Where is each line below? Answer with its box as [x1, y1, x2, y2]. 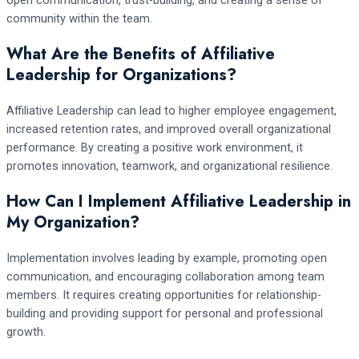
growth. [6, 324, 46, 339]
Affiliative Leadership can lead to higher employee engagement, [6, 103, 337, 118]
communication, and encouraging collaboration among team [6, 268, 325, 284]
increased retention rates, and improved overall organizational [6, 121, 331, 136]
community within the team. [6, 10, 152, 26]
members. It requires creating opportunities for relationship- [6, 287, 321, 302]
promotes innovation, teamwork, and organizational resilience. [6, 158, 333, 173]
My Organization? [6, 210, 139, 234]
